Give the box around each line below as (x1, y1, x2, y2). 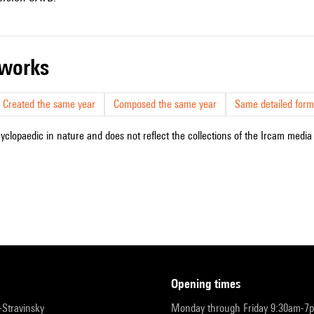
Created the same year (3, 97, 95, 111)
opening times (178, 276, 240, 291)
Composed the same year (114, 97, 217, 111)
